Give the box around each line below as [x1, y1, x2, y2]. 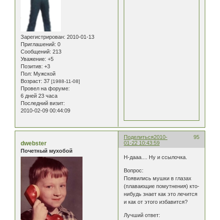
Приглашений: [21, 41, 56, 47]
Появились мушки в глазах [124, 175, 192, 182]
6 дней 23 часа [21, 92, 57, 99]
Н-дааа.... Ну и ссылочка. [124, 154, 188, 161]
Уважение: [21, 55, 46, 62]
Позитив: [21, 63, 43, 69]
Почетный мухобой [21, 147, 73, 154]
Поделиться [124, 134, 154, 140]
